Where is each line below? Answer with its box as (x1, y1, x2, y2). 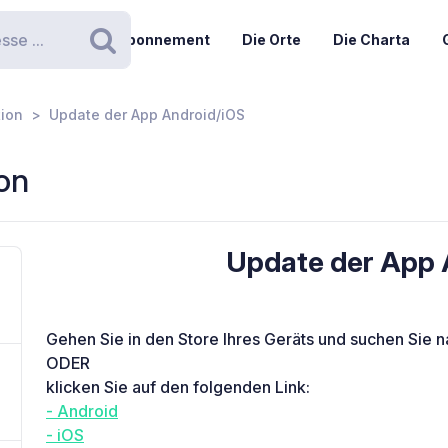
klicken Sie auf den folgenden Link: (46, 377, 310, 397)
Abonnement (115, 31, 210, 48)
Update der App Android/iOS (49, 106, 245, 123)
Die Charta (332, 31, 410, 48)
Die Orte (241, 31, 301, 48)
